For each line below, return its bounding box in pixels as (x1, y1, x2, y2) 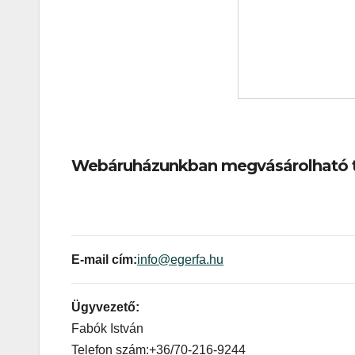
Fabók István (71, 322, 143, 336)
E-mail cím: (71, 253, 137, 267)
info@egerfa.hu (137, 253, 223, 267)
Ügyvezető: (71, 300, 139, 315)
